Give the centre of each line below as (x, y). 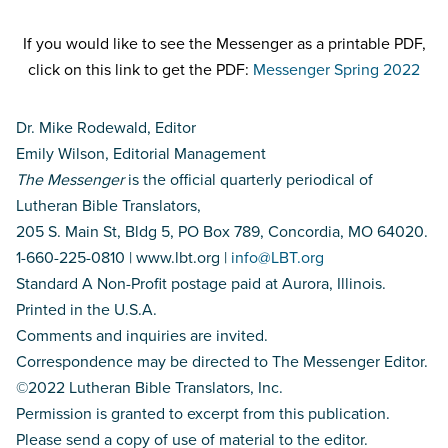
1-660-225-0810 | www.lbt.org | (123, 257)
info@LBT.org (277, 257)
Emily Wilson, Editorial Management (141, 153)
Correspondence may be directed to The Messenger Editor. (222, 361)
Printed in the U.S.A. (86, 309)
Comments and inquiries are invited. (142, 335)
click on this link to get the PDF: (140, 69)
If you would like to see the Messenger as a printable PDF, (224, 43)
